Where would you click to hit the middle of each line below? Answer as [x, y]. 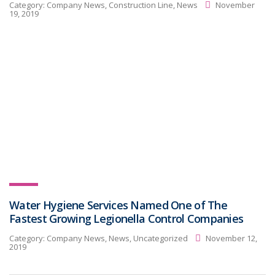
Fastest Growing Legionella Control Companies [126, 219]
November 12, [230, 238]
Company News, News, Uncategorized [117, 238]
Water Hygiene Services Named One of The [118, 205]
